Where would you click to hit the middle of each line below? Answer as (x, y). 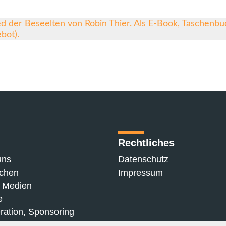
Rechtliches (146, 143)
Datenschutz (143, 159)
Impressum (140, 173)
